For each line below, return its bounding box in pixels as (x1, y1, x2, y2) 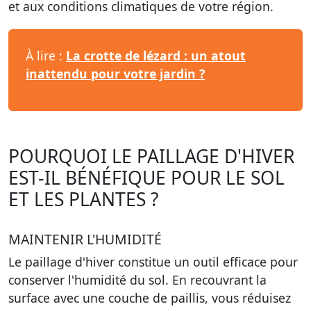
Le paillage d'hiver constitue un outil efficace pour (8, 253, 298, 270)
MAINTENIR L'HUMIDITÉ (8, 230, 162, 249)
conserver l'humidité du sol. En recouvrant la (8, 271, 267, 288)
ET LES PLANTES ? (8, 187, 158, 212)
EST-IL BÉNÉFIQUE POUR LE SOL (8, 165, 285, 190)
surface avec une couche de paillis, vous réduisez (8, 289, 291, 306)
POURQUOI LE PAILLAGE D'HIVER (8, 144, 294, 169)
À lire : (26, 47, 66, 64)
